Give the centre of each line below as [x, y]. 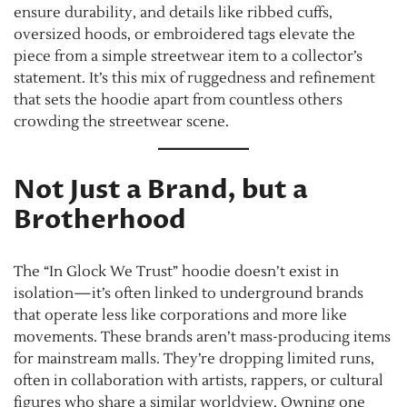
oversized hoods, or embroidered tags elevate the [184, 34]
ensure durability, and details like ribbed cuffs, [173, 12]
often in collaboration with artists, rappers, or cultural [199, 380]
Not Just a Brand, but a [161, 189]
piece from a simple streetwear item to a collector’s [188, 56]
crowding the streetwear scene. [121, 121]
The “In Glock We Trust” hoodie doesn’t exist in [176, 271]
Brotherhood [99, 219]
